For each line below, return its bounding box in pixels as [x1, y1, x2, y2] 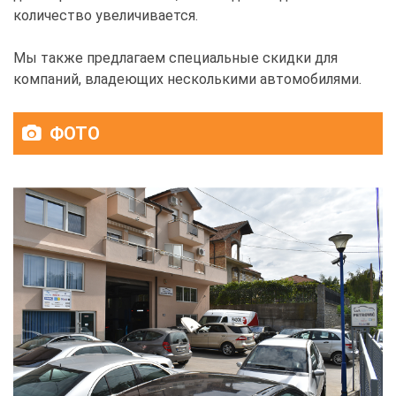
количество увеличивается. [13, 6, 198, 24]
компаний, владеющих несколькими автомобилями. [13, 70, 362, 88]
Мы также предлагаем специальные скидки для [13, 49, 338, 66]
